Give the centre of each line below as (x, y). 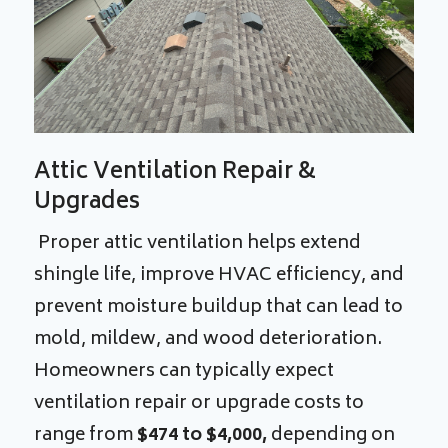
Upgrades (87, 203)
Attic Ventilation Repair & (175, 173)
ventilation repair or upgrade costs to (199, 404)
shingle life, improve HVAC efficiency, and (219, 276)
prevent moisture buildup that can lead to (219, 308)
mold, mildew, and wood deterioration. (208, 340)
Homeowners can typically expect (184, 372)
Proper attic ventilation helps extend (198, 244)
